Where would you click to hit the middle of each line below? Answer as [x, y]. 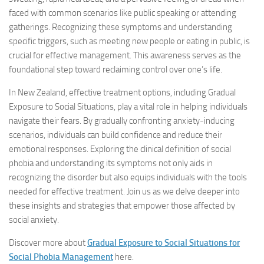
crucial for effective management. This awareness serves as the [125, 55]
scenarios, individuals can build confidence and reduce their [115, 135]
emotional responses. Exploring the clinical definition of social [120, 149]
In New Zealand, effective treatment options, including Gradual [122, 93]
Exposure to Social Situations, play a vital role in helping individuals [128, 107]
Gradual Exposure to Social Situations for [164, 243]
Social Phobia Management [61, 257]
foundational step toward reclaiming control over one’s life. [115, 70]
